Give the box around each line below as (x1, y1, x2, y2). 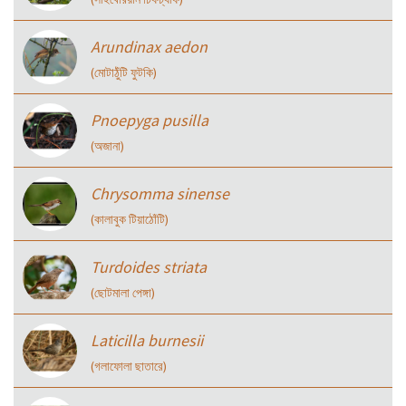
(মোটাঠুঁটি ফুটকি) (91, 64, 157, 82)
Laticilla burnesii (91, 330, 203, 352)
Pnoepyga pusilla (91, 110, 208, 131)
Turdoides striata (91, 256, 207, 278)
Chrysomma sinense (91, 183, 229, 205)
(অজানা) (91, 138, 124, 155)
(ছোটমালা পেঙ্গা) (91, 285, 155, 302)
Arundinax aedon (91, 36, 208, 58)
